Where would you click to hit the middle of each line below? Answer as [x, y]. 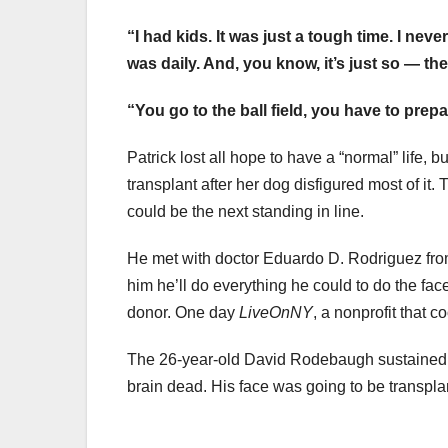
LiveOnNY [276, 313]
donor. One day [183, 313]
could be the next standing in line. [245, 212]
